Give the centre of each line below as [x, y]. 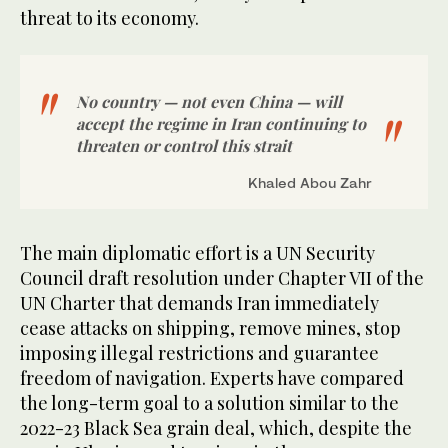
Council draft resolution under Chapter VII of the [222, 277]
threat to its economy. [109, 17]
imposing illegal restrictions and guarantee [199, 352]
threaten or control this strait [184, 145]
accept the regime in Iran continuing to [221, 123]
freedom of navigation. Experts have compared [212, 377]
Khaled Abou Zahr [310, 182]
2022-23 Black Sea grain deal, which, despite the [216, 427]
